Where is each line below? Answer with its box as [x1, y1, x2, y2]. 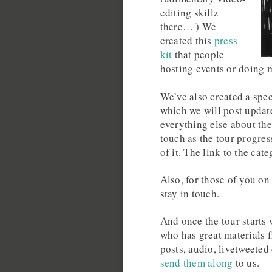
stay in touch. [160, 186, 220, 200]
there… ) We [160, 19, 217, 34]
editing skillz [160, 5, 219, 20]
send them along [160, 256, 233, 270]
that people [172, 47, 225, 62]
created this [160, 33, 214, 48]
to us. [233, 256, 260, 270]
